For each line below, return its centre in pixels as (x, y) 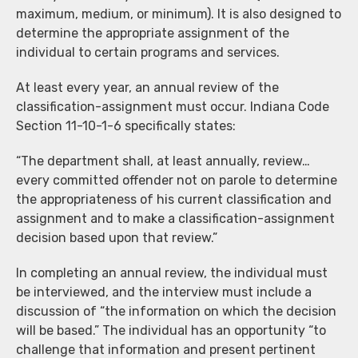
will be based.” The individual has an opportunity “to (171, 330)
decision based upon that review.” (117, 237)
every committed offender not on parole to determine (177, 180)
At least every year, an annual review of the (147, 87)
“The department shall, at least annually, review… (163, 161)
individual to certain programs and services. (148, 52)
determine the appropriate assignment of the (153, 33)
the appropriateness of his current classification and (174, 199)
